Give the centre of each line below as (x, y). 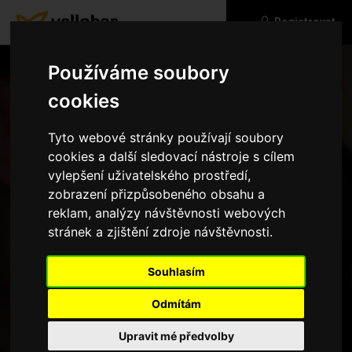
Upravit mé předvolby (176, 335)
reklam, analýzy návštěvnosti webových (167, 213)
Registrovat (305, 22)
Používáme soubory (139, 72)
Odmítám (176, 303)
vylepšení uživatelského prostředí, (150, 175)
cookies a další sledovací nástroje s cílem (172, 156)
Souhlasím (176, 271)
